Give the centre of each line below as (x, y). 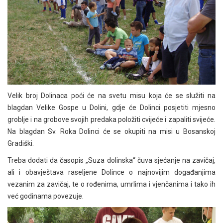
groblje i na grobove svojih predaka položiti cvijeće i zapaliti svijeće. (111, 120)
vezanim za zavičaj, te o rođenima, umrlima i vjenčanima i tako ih (111, 184)
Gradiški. (21, 144)
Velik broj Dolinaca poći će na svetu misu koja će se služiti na (111, 96)
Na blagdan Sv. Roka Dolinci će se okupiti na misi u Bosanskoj (111, 132)
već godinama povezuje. (46, 196)
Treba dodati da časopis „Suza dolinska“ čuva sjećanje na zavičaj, (111, 161)
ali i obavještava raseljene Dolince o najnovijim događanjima (111, 172)
